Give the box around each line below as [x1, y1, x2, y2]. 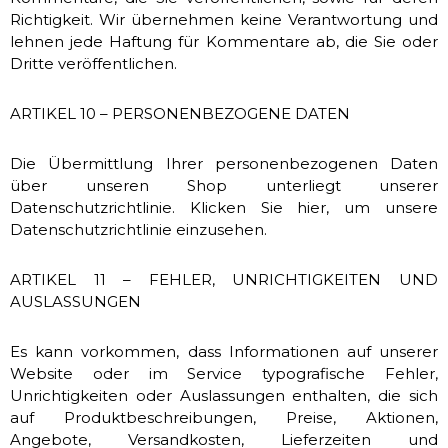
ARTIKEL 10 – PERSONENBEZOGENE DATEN [10, 104, 350, 123]
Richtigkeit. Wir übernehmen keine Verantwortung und [10, 10, 438, 29]
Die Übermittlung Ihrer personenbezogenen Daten [10, 154, 438, 173]
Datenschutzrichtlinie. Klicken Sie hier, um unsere [10, 198, 438, 217]
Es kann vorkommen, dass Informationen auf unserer [10, 342, 438, 361]
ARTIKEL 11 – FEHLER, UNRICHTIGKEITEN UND [10, 270, 438, 289]
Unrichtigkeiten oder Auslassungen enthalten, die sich [10, 386, 438, 405]
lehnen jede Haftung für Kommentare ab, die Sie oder [10, 32, 438, 51]
